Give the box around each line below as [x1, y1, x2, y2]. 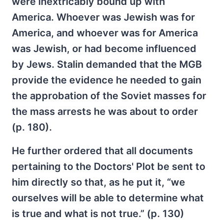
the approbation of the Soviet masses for [12, 89, 206, 102]
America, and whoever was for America [12, 27, 198, 39]
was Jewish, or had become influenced [12, 42, 196, 55]
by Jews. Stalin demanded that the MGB [12, 58, 202, 70]
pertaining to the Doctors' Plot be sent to [12, 160, 205, 172]
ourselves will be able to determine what [12, 192, 204, 204]
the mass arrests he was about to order [12, 105, 198, 117]
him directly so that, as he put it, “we [12, 176, 185, 188]
